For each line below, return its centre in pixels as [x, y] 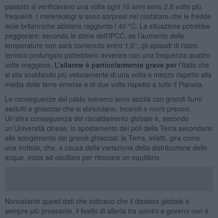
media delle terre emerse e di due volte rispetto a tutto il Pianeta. [104, 84]
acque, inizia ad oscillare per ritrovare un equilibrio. [83, 157]
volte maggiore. [29, 64]
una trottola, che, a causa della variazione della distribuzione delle [106, 147]
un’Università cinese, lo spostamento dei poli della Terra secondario [109, 128]
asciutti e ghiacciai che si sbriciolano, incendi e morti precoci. [98, 108]
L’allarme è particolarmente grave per [116, 64]
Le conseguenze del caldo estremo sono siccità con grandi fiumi [103, 99]
